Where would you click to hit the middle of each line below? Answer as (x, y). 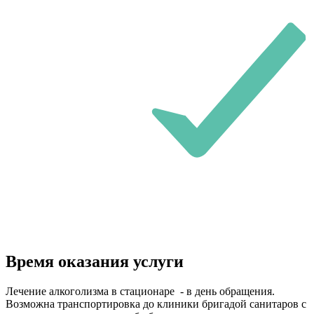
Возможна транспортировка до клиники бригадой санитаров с (156, 304)
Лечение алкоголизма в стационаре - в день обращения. (140, 292)
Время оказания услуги (95, 262)
